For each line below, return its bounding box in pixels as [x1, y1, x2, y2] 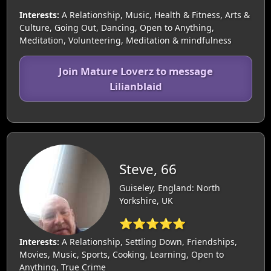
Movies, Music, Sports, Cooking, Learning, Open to [19, 249, 224, 260]
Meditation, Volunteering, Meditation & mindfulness [19, 34, 232, 46]
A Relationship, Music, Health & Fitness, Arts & [59, 9, 250, 21]
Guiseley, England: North [119, 181, 220, 194]
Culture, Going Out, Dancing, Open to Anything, [19, 22, 214, 33]
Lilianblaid [109, 79, 162, 93]
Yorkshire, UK [119, 194, 173, 206]
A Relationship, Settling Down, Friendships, [59, 236, 237, 247]
